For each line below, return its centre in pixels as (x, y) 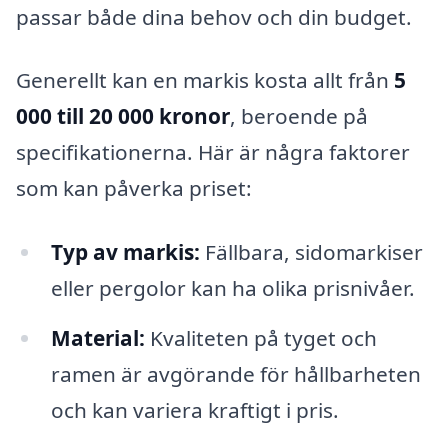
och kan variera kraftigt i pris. (194, 409)
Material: (97, 337)
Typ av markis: (125, 252)
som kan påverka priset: (134, 188)
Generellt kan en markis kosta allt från (205, 80)
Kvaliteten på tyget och (260, 337)
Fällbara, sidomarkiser (311, 252)
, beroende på (299, 116)
